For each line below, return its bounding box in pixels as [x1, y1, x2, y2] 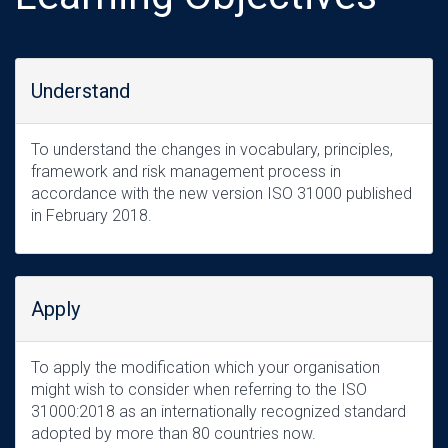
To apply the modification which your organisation [31, 358, 380, 377]
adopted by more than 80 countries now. [31, 424, 316, 443]
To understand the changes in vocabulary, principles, [31, 140, 393, 159]
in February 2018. [31, 206, 152, 225]
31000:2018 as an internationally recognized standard [31, 402, 406, 421]
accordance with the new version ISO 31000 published [31, 184, 412, 203]
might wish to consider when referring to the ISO [31, 380, 367, 399]
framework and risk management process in [31, 162, 341, 181]
